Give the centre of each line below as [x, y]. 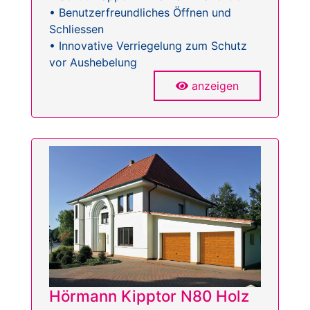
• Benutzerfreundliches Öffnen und [140, 12]
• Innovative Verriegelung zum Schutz [148, 45]
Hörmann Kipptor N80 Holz [149, 295]
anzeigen [215, 85]
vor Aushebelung [93, 62]
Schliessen [76, 29]
